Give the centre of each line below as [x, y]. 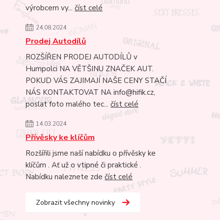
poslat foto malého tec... [68, 104]
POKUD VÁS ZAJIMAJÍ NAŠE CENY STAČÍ [96, 81]
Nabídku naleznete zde [65, 177]
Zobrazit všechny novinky [75, 203]
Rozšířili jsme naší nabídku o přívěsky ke [91, 153]
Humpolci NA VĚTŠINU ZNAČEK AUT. [90, 69]
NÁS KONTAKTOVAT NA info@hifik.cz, [90, 93]
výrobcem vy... [50, 8]
